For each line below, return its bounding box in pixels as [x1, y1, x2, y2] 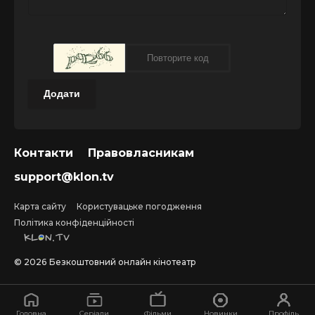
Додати [44, 88, 80, 100]
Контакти [14, 146, 73, 160]
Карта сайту [14, 201, 66, 212]
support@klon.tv [14, 170, 114, 184]
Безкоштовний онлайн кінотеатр [49, 257, 196, 268]
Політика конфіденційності [14, 217, 134, 229]
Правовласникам [88, 146, 194, 160]
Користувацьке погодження [77, 201, 202, 212]
